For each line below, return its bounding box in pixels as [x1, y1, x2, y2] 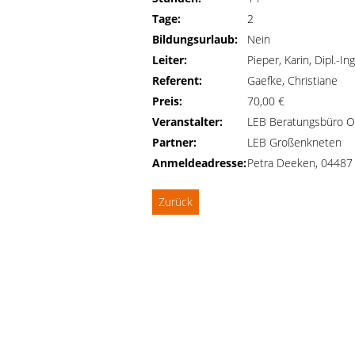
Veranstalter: [152, 114, 223, 129]
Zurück [158, 194, 193, 209]
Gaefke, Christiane [247, 73, 338, 88]
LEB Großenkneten [247, 135, 342, 150]
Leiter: [152, 52, 187, 67]
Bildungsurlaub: [152, 32, 238, 47]
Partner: [152, 135, 197, 150]
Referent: [152, 73, 202, 88]
